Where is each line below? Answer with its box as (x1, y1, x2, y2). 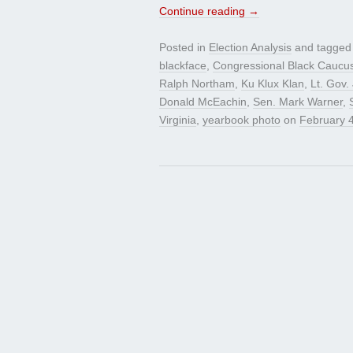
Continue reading (159, 5, 248, 18)
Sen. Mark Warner (253, 95, 343, 109)
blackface (159, 59, 206, 72)
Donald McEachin (159, 95, 247, 109)
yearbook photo (203, 113, 281, 127)
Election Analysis (209, 41, 292, 54)
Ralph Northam (159, 77, 235, 91)
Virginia (159, 113, 196, 127)
